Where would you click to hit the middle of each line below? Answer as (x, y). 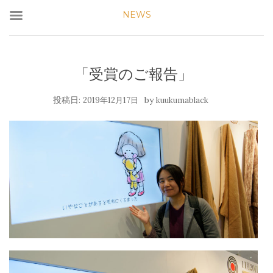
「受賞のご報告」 (133, 74)
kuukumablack (182, 100)
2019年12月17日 (110, 100)
